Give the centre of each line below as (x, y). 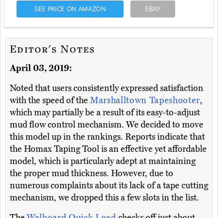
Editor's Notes (53, 49)
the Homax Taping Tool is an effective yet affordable (108, 149)
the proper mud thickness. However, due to (91, 173)
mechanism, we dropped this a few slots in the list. (104, 198)
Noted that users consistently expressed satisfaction (107, 88)
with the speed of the (50, 100)
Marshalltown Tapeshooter (145, 100)
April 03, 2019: (41, 68)
